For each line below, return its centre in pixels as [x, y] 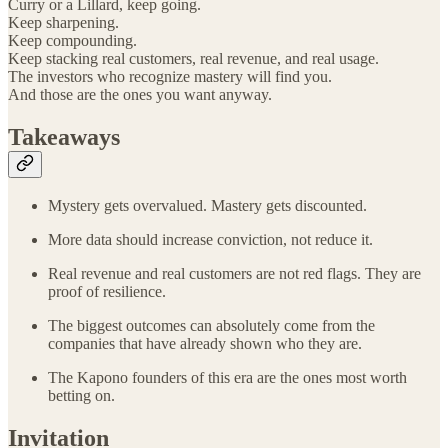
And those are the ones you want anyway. [140, 94]
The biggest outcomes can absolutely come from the [211, 326]
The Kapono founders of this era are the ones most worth [227, 378]
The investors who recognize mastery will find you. [170, 76]
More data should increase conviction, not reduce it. [210, 240]
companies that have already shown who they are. [205, 344]
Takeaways [64, 136]
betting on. [81, 396]
